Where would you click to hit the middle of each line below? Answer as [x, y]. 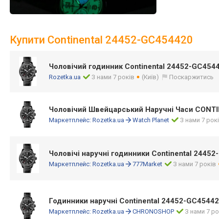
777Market [147, 164]
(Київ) [151, 77]
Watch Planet [151, 120]
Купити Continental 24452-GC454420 [101, 40]
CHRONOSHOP [153, 211]
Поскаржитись [192, 77]
